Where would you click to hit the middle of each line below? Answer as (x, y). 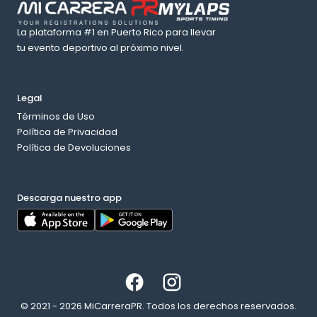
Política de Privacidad (67, 132)
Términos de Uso (56, 116)
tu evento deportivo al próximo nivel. (100, 48)
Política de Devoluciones (74, 148)
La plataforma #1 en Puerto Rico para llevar (116, 32)
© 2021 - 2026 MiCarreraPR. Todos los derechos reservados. (158, 306)
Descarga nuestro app (69, 198)
